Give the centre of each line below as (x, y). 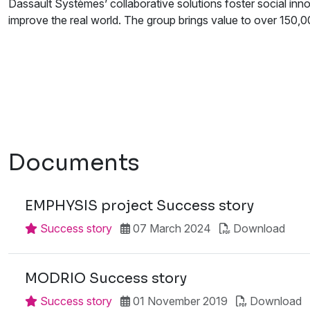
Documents (74, 162)
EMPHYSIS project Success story (139, 206)
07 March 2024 (171, 228)
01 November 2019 (179, 301)
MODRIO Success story (106, 278)
